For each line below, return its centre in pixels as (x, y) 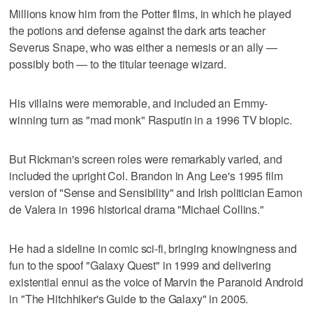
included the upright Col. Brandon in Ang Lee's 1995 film (146, 175)
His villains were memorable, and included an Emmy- (139, 103)
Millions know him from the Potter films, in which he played (151, 13)
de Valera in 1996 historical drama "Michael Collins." (137, 209)
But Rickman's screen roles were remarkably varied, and (146, 159)
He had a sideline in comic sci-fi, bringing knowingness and (153, 248)
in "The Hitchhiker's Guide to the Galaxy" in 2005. (129, 298)
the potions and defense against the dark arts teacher (137, 30)
